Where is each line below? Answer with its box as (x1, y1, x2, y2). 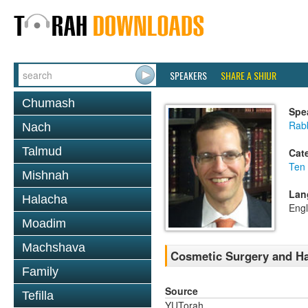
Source (165, 284, 198, 298)
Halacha (22, 192, 67, 206)
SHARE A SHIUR (221, 68, 276, 82)
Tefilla (22, 289, 54, 302)
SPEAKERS (170, 68, 207, 82)
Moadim (22, 217, 66, 230)
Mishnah (22, 168, 69, 182)
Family (22, 265, 58, 278)
